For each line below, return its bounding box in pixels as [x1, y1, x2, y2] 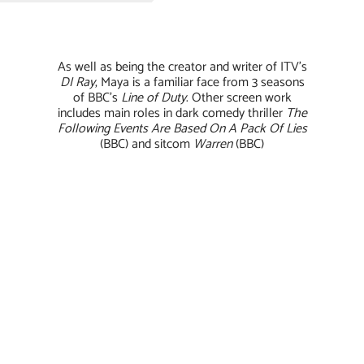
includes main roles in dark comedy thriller [57, 102, 286, 125]
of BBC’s [72, 87, 121, 110]
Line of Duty [120, 87, 186, 110]
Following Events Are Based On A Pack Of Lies [57, 118, 307, 141]
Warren [193, 133, 232, 156]
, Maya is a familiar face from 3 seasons [94, 71, 305, 94]
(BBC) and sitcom [100, 133, 193, 156]
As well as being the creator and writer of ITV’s [57, 56, 307, 79]
